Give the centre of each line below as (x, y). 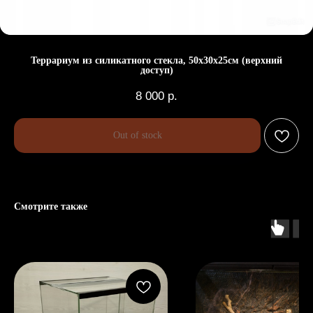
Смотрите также (51, 206)
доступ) (156, 70)
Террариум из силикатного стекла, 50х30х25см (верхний (156, 60)
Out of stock (137, 136)
